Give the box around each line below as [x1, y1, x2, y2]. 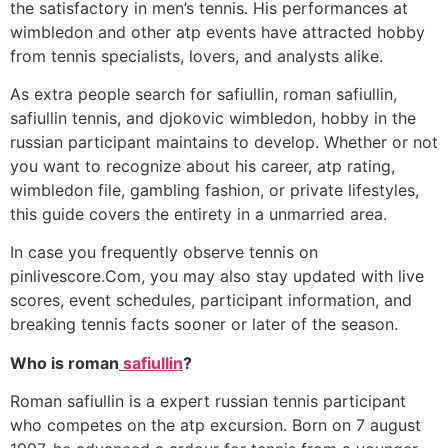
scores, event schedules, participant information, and [10, 290, 412, 311]
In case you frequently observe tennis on [10, 242, 318, 263]
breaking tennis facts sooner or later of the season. [10, 314, 398, 335]
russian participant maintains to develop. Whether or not [10, 132, 438, 153]
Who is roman [10, 352, 119, 373]
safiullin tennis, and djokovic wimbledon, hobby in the [10, 108, 416, 129]
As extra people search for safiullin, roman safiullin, [10, 84, 397, 105]
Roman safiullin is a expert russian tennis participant [10, 391, 406, 412]
